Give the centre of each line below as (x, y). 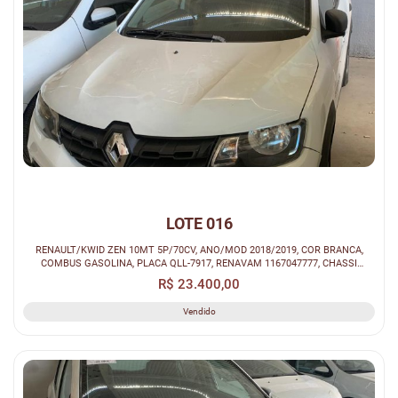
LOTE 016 (199, 223)
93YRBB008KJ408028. (199, 276)
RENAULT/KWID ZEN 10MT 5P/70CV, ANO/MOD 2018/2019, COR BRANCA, (199, 249)
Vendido (199, 311)
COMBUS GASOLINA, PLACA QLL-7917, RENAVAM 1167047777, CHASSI (199, 263)
